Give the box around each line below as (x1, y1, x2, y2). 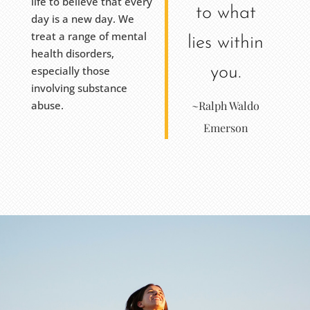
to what (195, 4, 256, 24)
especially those (30, 64, 110, 78)
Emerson (203, 120, 248, 136)
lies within (188, 34, 264, 53)
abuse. (30, 98, 64, 113)
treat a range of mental (30, 29, 147, 44)
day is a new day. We (30, 12, 134, 26)
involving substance (30, 81, 127, 95)
